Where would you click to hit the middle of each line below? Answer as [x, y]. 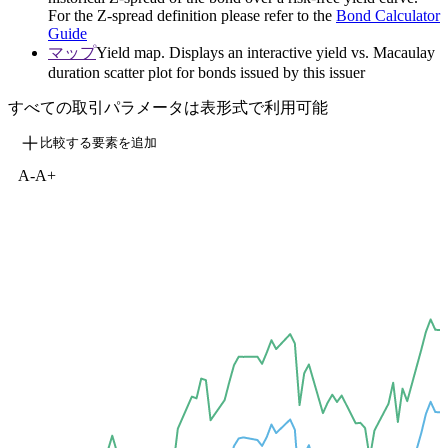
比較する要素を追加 [98, 143]
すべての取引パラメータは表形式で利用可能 [168, 108]
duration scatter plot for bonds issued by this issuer [206, 73]
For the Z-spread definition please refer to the [192, 16]
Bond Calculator [388, 16]
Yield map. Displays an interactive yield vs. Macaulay [265, 53]
